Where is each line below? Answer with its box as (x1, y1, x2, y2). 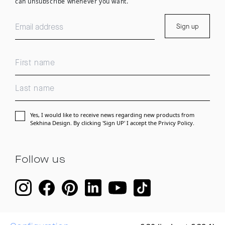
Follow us (15, 153, 66, 166)
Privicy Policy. (158, 119, 194, 127)
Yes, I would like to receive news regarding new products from (30, 110, 194, 119)
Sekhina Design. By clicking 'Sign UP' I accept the (30, 119, 158, 127)
